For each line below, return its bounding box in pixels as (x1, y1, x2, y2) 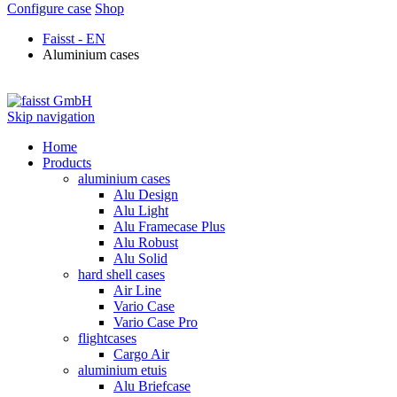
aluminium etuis (78, 362, 167, 378)
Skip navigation (7, 108, 95, 124)
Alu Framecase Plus (113, 218, 225, 234)
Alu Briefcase (113, 378, 191, 393)
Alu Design (113, 186, 178, 202)
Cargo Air (113, 346, 169, 362)
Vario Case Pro (113, 314, 198, 330)
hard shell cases (78, 266, 165, 282)
